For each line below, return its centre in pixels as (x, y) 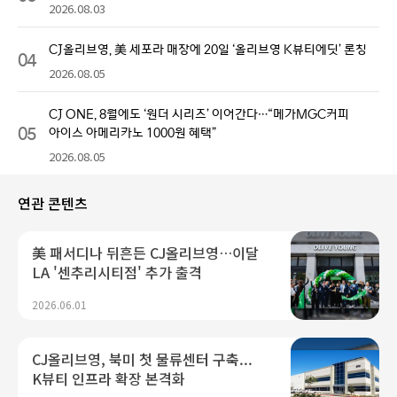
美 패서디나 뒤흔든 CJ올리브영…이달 (145, 252)
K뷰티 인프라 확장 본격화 (109, 378)
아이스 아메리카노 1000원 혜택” (133, 132)
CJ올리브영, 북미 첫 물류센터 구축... (142, 358)
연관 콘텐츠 (53, 202)
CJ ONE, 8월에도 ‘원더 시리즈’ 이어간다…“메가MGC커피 (199, 113)
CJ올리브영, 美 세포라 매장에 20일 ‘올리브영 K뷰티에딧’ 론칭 (208, 48)
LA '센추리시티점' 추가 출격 (117, 272)
